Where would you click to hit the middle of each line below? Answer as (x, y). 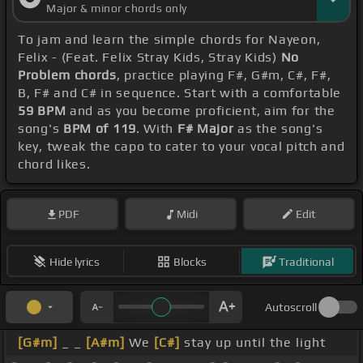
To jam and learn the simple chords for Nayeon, (169, 40)
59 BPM (42, 111)
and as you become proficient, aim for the (201, 111)
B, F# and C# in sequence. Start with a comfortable (180, 93)
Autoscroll (291, 307)
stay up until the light (253, 343)
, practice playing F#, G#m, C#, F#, (224, 75)
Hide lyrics (74, 261)
